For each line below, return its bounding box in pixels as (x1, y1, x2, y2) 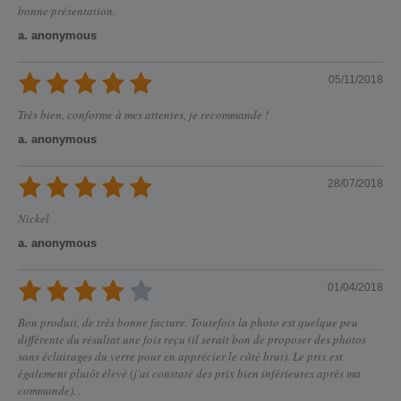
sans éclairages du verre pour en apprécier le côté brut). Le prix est (18, 348, 343, 365)
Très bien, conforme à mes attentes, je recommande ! (18, 107, 269, 124)
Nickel (18, 210, 49, 227)
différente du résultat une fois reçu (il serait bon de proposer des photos (18, 331, 366, 348)
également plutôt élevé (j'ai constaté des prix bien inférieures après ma (18, 365, 361, 382)
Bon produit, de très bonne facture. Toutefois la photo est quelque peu (18, 314, 358, 331)
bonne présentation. (18, 3, 115, 20)
